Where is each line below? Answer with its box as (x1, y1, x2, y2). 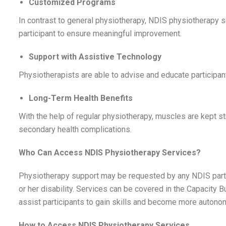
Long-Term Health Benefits (29, 93, 133, 103)
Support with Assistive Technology (29, 51, 161, 62)
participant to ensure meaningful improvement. (19, 28, 182, 38)
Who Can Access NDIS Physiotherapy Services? (19, 147, 201, 157)
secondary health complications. (19, 124, 132, 134)
